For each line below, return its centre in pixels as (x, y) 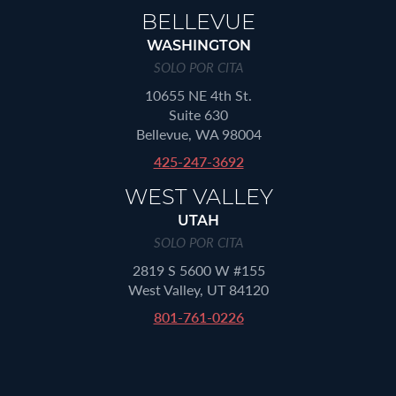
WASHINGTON (198, 47)
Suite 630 (198, 115)
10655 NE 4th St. (198, 95)
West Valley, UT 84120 (198, 290)
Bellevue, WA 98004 (198, 134)
